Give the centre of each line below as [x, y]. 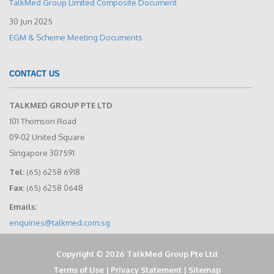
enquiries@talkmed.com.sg [60, 222]
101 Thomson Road [43, 121]
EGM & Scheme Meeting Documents [76, 37]
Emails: [23, 206]
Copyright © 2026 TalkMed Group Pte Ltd [137, 254]
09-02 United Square [47, 137]
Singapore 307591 [42, 153]
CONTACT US [35, 73]
